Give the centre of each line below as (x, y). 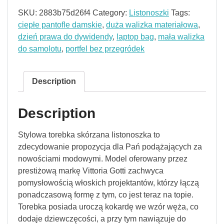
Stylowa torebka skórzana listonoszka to (89, 135)
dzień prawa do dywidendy (65, 37)
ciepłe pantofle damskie (60, 25)
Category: (111, 13)
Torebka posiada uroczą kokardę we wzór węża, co (108, 207)
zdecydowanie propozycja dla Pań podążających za (110, 147)
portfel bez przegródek (105, 49)
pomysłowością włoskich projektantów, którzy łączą (108, 183)
